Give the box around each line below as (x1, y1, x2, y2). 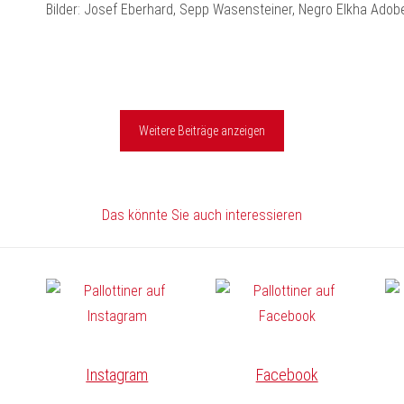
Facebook (255, 364, 318, 384)
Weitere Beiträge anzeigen (139, 124, 265, 138)
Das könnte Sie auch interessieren (102, 206, 302, 224)
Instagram (86, 364, 149, 384)
